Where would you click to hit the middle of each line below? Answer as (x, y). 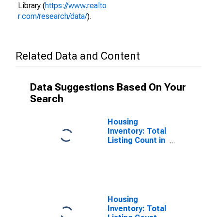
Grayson (123, 149)
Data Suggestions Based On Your (108, 87)
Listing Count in (136, 140)
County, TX (128, 159)
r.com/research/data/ (53, 16)
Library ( (31, 6)
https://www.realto (76, 6)
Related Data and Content (78, 56)
